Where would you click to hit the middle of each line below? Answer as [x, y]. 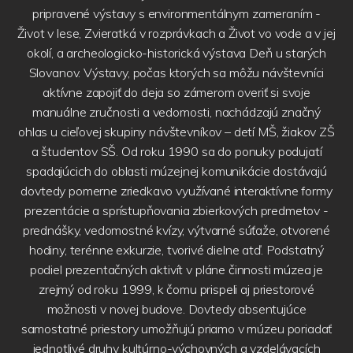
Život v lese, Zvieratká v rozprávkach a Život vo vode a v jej [176, 33]
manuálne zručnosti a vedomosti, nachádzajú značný [176, 111]
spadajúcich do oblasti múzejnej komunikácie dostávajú [176, 171]
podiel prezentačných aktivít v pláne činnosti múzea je [176, 269]
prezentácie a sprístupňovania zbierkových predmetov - [176, 210]
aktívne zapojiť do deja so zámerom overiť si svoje [176, 92]
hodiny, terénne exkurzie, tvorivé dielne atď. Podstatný [176, 249]
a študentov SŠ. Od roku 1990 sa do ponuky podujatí [176, 151]
